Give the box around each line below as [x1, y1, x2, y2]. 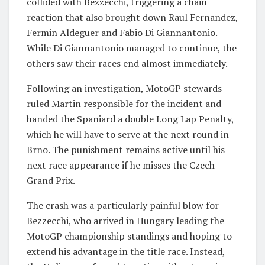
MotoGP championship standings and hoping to [27, 229, 232, 243]
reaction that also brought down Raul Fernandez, [27, 10, 238, 24]
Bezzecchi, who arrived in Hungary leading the [27, 214, 224, 227]
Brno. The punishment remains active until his [27, 143, 225, 156]
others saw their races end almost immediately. [27, 56, 228, 70]
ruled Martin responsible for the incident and [27, 96, 221, 110]
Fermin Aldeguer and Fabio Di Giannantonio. [27, 25, 217, 39]
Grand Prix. [27, 173, 75, 187]
